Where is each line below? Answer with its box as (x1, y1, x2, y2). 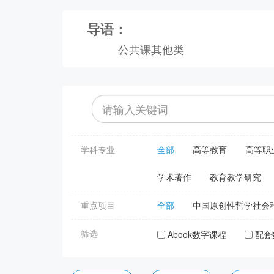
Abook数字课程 (168, 228, 227, 241)
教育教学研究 (210, 171, 262, 183)
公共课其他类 (118, 41, 184, 57)
